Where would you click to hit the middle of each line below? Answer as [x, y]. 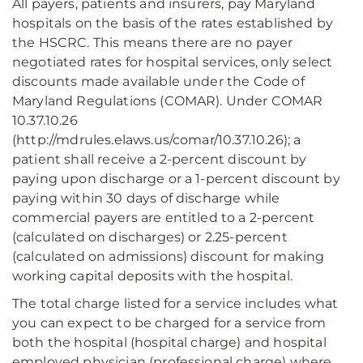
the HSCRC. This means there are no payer [153, 43]
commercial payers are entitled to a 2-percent [164, 218]
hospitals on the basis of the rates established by [173, 23]
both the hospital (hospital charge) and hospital [169, 342]
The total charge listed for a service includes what [175, 303]
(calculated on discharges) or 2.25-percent [150, 237]
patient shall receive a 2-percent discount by [160, 159]
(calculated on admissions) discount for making [169, 256]
